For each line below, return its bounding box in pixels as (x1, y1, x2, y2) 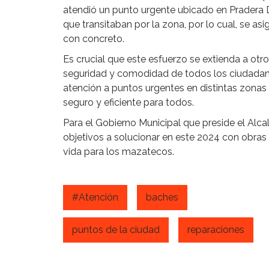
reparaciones (187, 224, 244, 236)
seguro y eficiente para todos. (63, 96, 194, 108)
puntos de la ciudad (72, 224, 160, 236)
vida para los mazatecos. (63, 145, 174, 157)
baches (146, 192, 178, 204)
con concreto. (63, 32, 124, 44)
